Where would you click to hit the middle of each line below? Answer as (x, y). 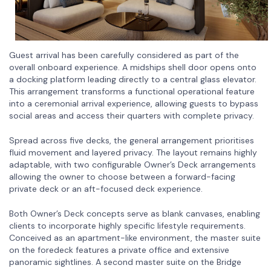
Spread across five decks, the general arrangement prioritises (132, 140)
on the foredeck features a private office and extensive (119, 250)
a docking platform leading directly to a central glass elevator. (133, 79)
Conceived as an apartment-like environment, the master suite (135, 237)
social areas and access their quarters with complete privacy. (132, 115)
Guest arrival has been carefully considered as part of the (124, 55)
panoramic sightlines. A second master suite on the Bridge (125, 262)
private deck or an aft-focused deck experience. (106, 188)
